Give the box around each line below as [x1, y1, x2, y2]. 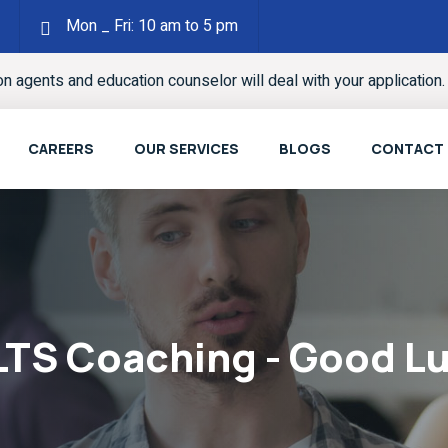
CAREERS [28, 139, 94, 158]
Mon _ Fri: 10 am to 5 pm [66, 14, 238, 38]
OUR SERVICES [134, 139, 239, 158]
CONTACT [371, 139, 444, 158]
